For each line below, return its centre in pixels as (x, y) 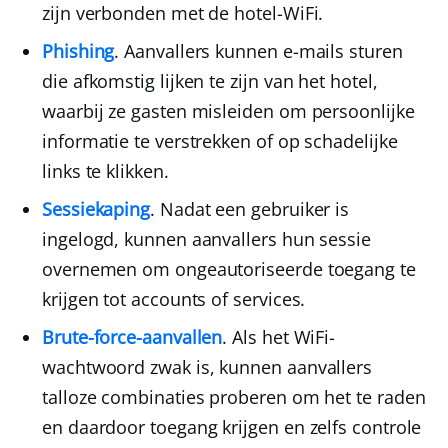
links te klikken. (105, 171)
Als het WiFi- (281, 337)
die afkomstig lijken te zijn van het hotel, (210, 81)
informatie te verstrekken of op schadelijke (220, 141)
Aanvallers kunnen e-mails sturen (261, 51)
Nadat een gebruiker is (252, 209)
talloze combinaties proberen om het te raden (234, 397)
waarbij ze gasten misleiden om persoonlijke (228, 111)
